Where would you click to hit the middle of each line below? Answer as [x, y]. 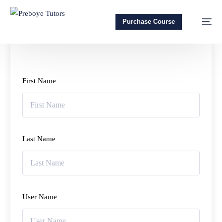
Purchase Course [148, 22]
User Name [40, 197]
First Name [39, 81]
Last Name [39, 139]
